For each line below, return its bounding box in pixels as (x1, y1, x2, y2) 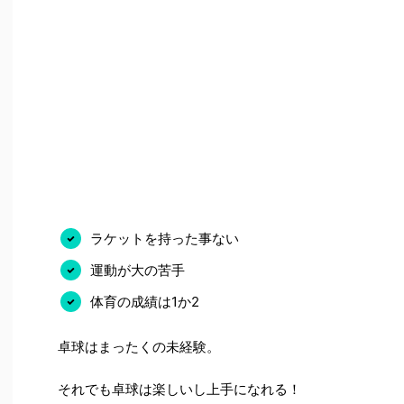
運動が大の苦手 (90, 262, 185, 280)
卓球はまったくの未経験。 (58, 338, 220, 356)
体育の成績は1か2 (90, 293, 199, 311)
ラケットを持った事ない (90, 230, 239, 248)
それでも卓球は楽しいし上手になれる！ (58, 381, 301, 399)
